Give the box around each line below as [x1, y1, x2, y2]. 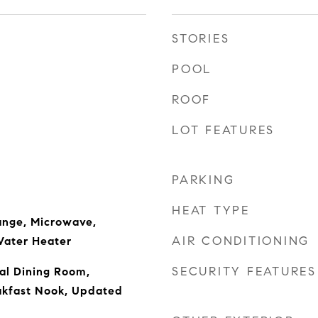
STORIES [172, 31, 230, 46]
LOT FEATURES [172, 123, 275, 138]
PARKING [172, 172, 235, 187]
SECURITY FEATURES [172, 264, 317, 279]
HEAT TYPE [172, 203, 250, 218]
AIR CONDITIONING [172, 234, 309, 248]
